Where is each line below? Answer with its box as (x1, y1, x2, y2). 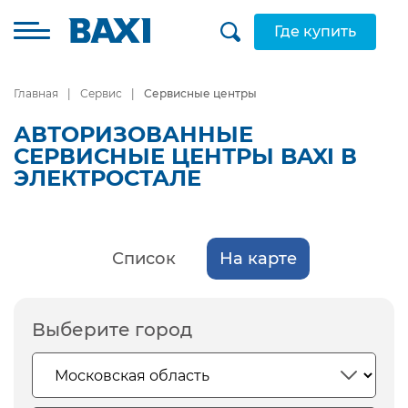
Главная (14, 87, 58, 100)
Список (111, 249, 176, 269)
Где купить (274, 23, 356, 40)
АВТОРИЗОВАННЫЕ (14, 121, 253, 148)
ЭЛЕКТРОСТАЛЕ (14, 165, 201, 191)
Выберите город (32, 319, 192, 341)
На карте (219, 249, 297, 269)
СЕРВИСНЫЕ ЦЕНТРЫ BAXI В (14, 143, 357, 169)
